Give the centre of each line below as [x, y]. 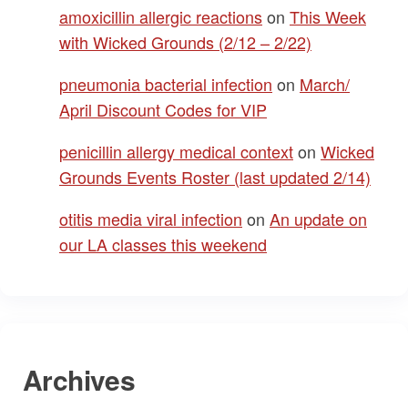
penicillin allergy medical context [176, 151]
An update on [318, 219]
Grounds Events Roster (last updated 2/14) [215, 177]
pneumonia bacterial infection [166, 84]
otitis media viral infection [151, 219]
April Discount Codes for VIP [163, 109]
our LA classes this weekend [163, 244]
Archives [79, 379]
